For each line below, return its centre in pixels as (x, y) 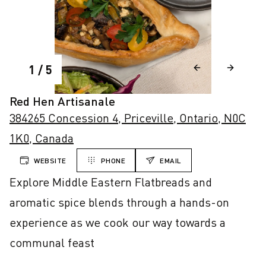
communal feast (52, 243)
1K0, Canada (42, 138)
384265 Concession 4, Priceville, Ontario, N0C (128, 118)
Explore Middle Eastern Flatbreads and (111, 182)
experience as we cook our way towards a (118, 222)
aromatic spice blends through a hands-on (119, 202)
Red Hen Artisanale (62, 101)
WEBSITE (50, 160)
